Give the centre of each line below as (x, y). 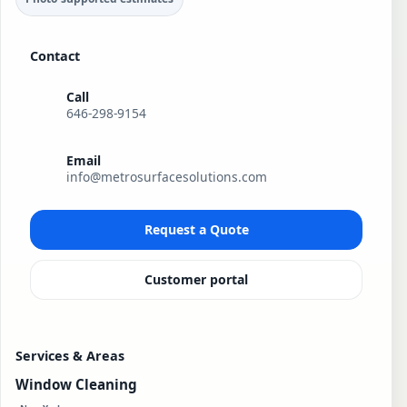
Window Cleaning (76, 385)
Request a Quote (196, 230)
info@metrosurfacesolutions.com (167, 177)
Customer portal (196, 280)
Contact (55, 55)
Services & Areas (70, 355)
